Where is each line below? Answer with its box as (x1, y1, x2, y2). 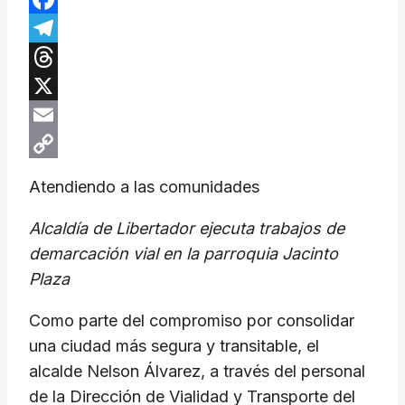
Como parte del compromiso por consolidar (29, 311, 354, 331)
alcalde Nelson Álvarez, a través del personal (29, 362, 365, 381)
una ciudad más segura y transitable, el (29, 336, 319, 356)
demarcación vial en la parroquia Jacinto (29, 244, 338, 264)
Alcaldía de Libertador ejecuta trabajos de (29, 219, 344, 239)
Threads (29, 76, 90, 96)
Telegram (29, 47, 99, 67)
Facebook (29, 18, 105, 38)
